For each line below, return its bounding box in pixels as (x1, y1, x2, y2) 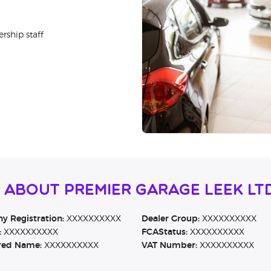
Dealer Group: (141, 215, 200, 224)
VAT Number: (141, 241, 197, 250)
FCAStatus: (141, 228, 188, 237)
